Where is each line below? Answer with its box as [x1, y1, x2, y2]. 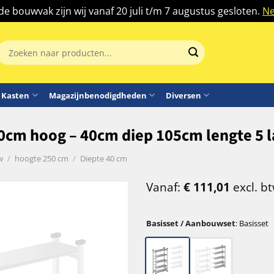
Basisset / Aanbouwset [146, 217, 235, 229]
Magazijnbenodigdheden [48, 89, 147, 101]
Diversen [165, 89, 201, 101]
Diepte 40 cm [80, 153, 127, 165]
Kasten [1, 89, 30, 101]
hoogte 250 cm [14, 153, 68, 165]
